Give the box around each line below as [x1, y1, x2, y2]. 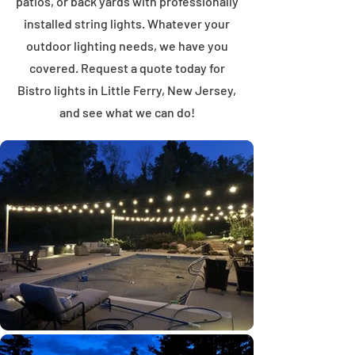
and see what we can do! [59, 105, 195, 120]
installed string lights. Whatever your [24, 16, 230, 31]
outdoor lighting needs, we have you [25, 38, 228, 53]
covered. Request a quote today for [29, 60, 225, 75]
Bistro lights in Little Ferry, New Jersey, [17, 82, 236, 97]
